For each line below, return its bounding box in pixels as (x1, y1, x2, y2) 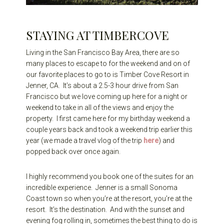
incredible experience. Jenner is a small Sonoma (26, 183, 178, 192)
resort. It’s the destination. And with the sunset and (26, 205, 185, 214)
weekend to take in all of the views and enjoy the (26, 103, 174, 112)
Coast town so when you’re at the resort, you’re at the (26, 194, 192, 203)
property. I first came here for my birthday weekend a (26, 114, 190, 123)
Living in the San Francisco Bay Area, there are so (26, 48, 180, 57)
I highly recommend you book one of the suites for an (26, 172, 194, 181)
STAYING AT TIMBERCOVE (26, 27, 169, 43)
